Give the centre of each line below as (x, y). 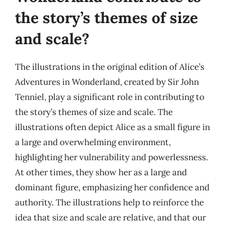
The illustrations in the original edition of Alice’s (110, 67)
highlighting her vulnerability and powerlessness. (111, 157)
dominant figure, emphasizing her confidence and (112, 187)
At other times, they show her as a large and (101, 172)
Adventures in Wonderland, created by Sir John (107, 82)
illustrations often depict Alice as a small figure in (113, 127)
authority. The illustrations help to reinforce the (109, 202)
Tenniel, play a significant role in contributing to (110, 97)
